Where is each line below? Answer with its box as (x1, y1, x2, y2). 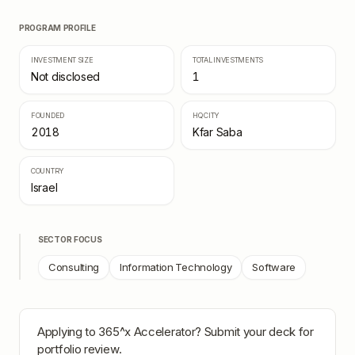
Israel (31, 181, 58, 194)
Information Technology (120, 261, 232, 273)
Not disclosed (31, 70, 101, 83)
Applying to (37, 324, 99, 339)
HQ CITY (193, 111, 219, 120)
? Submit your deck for (195, 324, 314, 339)
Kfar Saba (193, 125, 242, 139)
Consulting (48, 261, 99, 273)
